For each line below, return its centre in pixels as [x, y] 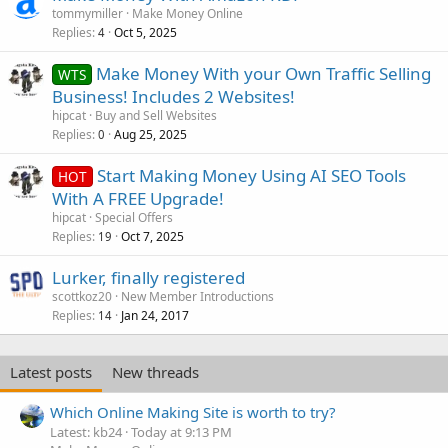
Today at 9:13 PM [181, 431]
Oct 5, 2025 [145, 33]
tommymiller [87, 14]
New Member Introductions [197, 297]
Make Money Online [187, 14]
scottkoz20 [82, 297]
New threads [155, 372]
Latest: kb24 [86, 431]
